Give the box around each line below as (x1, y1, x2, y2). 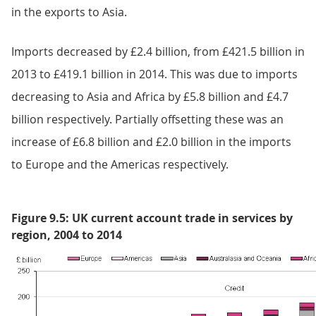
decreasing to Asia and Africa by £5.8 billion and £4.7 (11, 88, 288, 104)
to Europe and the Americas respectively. (11, 156, 229, 172)
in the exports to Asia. (11, 4, 127, 20)
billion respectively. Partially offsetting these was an (11, 111, 284, 127)
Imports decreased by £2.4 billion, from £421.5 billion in (11, 43, 305, 59)
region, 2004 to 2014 (11, 226, 122, 243)
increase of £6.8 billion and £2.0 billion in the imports (11, 133, 291, 150)
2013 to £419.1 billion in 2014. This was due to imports (11, 66, 298, 82)
